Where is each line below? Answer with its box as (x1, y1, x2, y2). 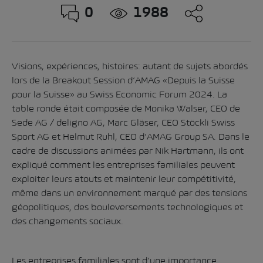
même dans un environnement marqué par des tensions (12, 188, 247, 198)
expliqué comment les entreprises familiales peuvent (12, 160, 235, 170)
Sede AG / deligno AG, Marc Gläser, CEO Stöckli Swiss (12, 117, 235, 127)
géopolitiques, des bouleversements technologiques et (12, 202, 243, 212)
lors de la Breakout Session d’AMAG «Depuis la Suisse (12, 75, 235, 85)
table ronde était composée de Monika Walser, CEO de (12, 103, 240, 113)
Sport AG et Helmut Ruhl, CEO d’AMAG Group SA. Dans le (12, 131, 249, 141)
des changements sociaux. (12, 216, 123, 226)
